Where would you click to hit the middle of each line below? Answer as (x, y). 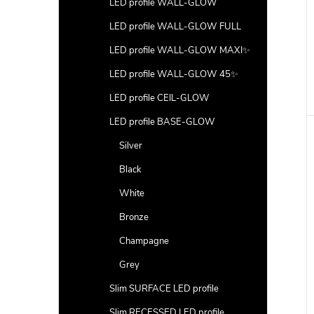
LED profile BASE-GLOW (162, 122)
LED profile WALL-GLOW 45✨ (174, 74)
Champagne (144, 241)
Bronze (134, 217)
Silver (131, 146)
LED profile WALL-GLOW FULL (175, 27)
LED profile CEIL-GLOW (159, 98)
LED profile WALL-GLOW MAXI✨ (180, 50)
